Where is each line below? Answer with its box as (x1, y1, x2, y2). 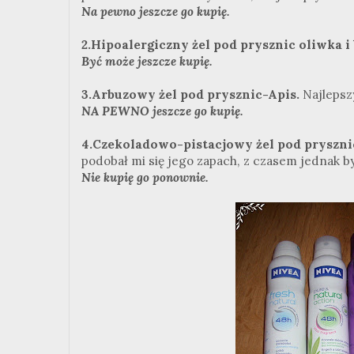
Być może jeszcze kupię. (81, 53, 213, 69)
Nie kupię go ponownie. (81, 169, 209, 185)
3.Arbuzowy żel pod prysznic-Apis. (81, 86, 303, 102)
